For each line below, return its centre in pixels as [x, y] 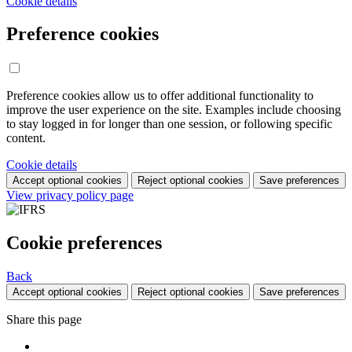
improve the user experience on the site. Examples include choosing [174, 110]
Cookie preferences [84, 243]
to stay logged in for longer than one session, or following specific [169, 124]
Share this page [44, 320]
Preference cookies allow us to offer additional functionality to [160, 96]
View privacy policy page [70, 196]
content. [26, 138]
